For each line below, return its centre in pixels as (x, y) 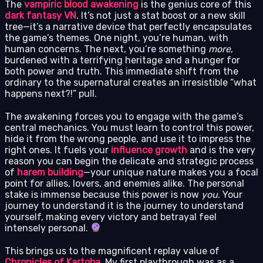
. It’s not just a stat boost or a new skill (161, 15)
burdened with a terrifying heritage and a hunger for (122, 60)
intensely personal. (48, 228)
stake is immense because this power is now (103, 194)
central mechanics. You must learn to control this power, (129, 127)
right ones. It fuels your (58, 150)
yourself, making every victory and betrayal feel (111, 217)
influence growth (149, 150)
